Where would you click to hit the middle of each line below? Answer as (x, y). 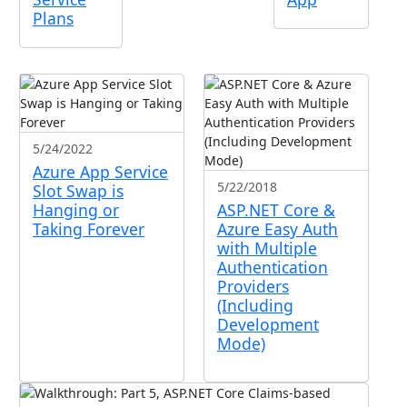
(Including (255, 305)
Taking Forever (89, 229)
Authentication (273, 267)
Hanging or (76, 210)
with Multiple (267, 248)
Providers (253, 286)
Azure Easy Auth (278, 229)
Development (268, 324)
